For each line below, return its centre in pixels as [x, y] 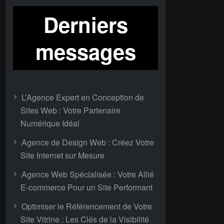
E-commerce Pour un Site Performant [86, 187]
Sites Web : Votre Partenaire [70, 110]
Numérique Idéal [50, 123]
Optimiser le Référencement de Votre [87, 206]
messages [85, 51]
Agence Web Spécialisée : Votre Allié [88, 174]
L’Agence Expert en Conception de [83, 97]
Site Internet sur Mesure [62, 155]
